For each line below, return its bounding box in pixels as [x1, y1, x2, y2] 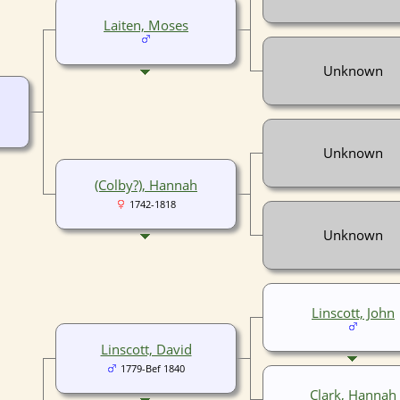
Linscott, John [312, 303, 395, 321]
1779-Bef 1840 [121, 362, 185, 375]
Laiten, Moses [104, 15, 188, 34]
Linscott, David [100, 339, 192, 358]
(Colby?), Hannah [95, 175, 197, 194]
